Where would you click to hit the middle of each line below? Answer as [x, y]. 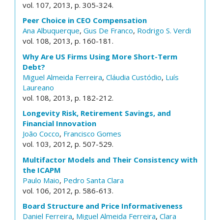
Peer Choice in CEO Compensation [85, 20]
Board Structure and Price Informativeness [103, 206]
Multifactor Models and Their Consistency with [110, 159]
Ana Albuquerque [51, 30]
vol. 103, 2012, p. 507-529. [68, 144]
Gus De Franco [108, 30]
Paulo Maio [41, 180]
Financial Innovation [59, 123]
